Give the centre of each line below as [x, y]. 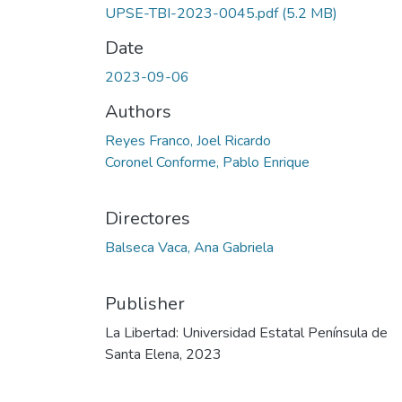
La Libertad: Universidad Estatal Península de [246, 333]
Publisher [145, 304]
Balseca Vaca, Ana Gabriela [189, 248]
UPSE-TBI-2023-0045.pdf [192, 13]
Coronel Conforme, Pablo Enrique [207, 162]
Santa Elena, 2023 [163, 354]
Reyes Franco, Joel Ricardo [188, 141]
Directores [148, 218]
